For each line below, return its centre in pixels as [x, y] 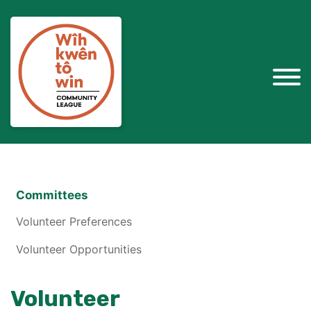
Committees [52, 195]
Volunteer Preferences [74, 222]
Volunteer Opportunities [79, 250]
